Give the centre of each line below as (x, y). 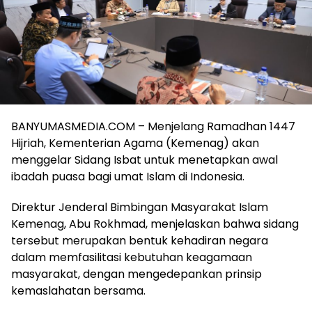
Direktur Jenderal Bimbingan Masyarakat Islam (140, 208)
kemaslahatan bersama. (78, 291)
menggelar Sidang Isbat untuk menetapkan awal (145, 160)
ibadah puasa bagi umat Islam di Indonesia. (128, 177)
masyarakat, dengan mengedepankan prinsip (136, 274)
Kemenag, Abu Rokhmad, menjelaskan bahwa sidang (155, 224)
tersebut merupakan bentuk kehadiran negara (140, 241)
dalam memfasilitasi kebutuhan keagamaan (132, 258)
